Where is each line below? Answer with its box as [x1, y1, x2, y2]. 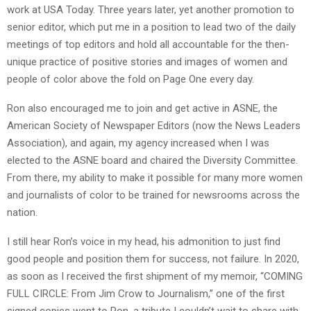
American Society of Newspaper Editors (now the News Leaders [7, 119, 301, 133]
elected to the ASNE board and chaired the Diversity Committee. [7, 154, 298, 167]
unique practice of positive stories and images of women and [7, 56, 287, 69]
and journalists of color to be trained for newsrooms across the [7, 189, 300, 202]
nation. [7, 206, 37, 219]
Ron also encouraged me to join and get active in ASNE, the [7, 102, 278, 115]
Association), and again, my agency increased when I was [7, 137, 269, 150]
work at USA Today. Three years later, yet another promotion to [7, 3, 294, 17]
